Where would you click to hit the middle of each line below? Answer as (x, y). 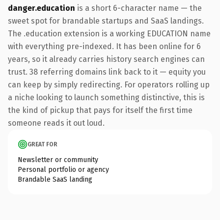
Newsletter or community (58, 160)
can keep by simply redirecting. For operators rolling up (109, 84)
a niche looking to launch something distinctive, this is (106, 97)
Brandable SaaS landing (55, 179)
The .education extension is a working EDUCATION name (109, 33)
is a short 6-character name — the (138, 8)
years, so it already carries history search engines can (106, 59)
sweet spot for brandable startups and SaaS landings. (106, 21)
